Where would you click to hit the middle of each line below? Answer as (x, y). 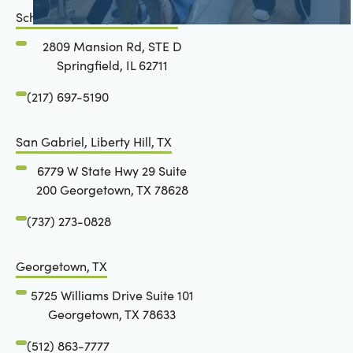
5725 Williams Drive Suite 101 (112, 295)
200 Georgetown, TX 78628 (112, 190)
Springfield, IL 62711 (112, 65)
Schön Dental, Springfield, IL (97, 17)
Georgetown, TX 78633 (112, 314)
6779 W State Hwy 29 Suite (112, 171)
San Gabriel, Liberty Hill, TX (93, 141)
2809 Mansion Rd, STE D (112, 46)
